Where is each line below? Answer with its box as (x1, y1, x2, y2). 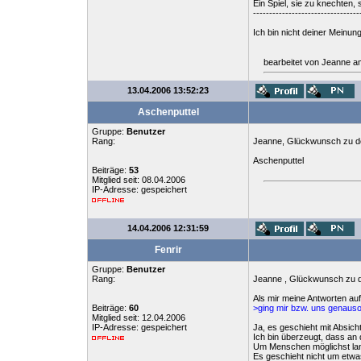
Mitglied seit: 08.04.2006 (92, 175, 185, 185)
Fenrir (154, 244, 182, 255)
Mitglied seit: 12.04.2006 (92, 313, 185, 322)
